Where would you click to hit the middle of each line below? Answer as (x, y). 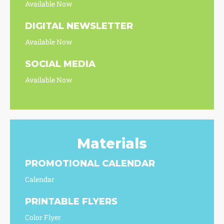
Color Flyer (43, 217)
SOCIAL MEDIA (60, 64)
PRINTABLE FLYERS (71, 201)
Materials (112, 143)
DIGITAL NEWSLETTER (79, 26)
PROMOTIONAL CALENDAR (90, 163)
